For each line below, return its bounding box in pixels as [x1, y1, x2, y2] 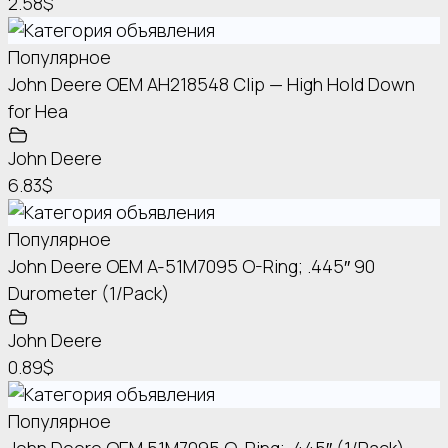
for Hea [8, 99, 68, 124]
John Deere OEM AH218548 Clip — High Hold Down [8, 72, 415, 97]
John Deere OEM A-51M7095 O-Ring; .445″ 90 [8, 254, 375, 279]
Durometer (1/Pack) [8, 281, 169, 306]
